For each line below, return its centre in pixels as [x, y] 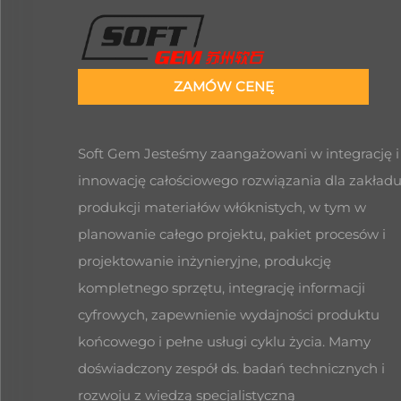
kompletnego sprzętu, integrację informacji [222, 287]
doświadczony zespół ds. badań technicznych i [231, 368]
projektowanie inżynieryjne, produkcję [205, 260]
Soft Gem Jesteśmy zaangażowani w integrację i [239, 153]
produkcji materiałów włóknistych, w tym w [222, 207]
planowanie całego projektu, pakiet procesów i [232, 234]
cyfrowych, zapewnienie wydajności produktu [229, 314]
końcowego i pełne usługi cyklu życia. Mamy [224, 341]
